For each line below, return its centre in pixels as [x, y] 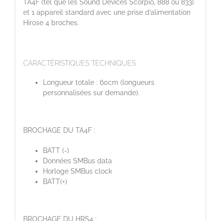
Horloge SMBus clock [77, 171]
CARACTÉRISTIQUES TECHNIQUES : [81, 63]
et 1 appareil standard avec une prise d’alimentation [107, 12]
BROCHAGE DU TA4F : [59, 130]
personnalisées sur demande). [91, 93]
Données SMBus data [77, 161]
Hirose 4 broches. [51, 22]
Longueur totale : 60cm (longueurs [98, 83]
